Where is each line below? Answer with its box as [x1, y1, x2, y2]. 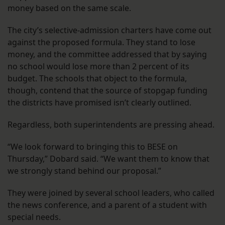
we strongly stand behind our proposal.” [8, 165, 161, 177]
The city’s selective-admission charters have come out [8, 25, 211, 36]
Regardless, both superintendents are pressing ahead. [8, 119, 214, 131]
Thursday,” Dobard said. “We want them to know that [8, 153, 209, 165]
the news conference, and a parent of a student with [8, 199, 207, 211]
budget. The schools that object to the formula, [8, 73, 187, 84]
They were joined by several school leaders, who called [8, 187, 214, 199]
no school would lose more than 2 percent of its [8, 61, 189, 72]
